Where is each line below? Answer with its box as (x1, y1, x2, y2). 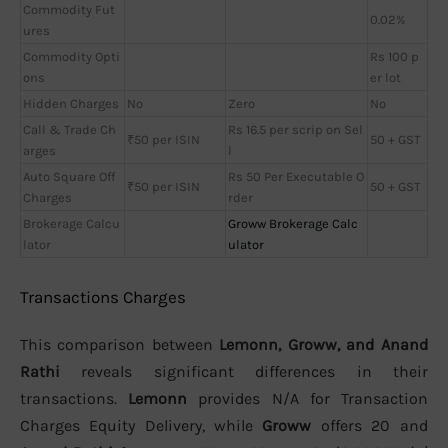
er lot (370, 69, 401, 85)
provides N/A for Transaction (187, 389, 428, 409)
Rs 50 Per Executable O (228, 168, 364, 184)
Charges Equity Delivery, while (20, 416, 262, 436)
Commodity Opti (23, 48, 120, 64)
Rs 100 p (370, 48, 419, 64)
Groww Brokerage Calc (228, 215, 358, 231)
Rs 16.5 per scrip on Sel (228, 121, 363, 137)
